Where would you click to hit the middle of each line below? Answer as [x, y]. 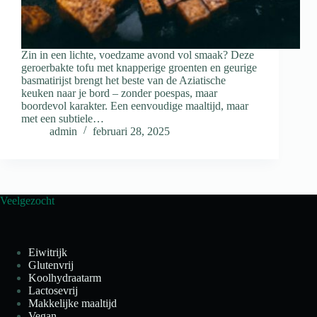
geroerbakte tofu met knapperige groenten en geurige [139, 68]
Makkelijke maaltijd [73, 303]
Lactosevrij [53, 290]
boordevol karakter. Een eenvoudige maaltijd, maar [135, 106]
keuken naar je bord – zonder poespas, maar [119, 93]
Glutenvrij [51, 265]
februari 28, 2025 [131, 132]
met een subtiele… [63, 119]
